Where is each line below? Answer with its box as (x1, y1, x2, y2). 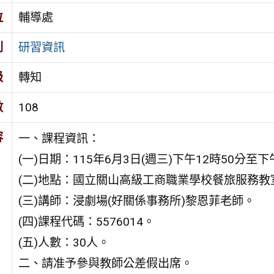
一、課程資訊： (18, 131, 100, 146)
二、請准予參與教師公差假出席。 (18, 256, 193, 270)
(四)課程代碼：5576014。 (18, 214, 155, 229)
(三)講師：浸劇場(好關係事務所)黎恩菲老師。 (18, 193, 255, 208)
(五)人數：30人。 (18, 235, 109, 250)
